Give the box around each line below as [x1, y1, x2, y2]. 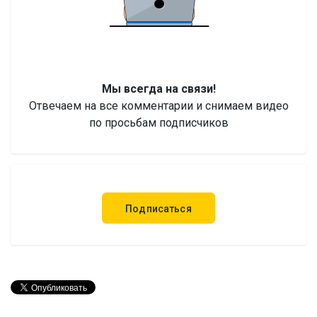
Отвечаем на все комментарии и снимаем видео [28, 99, 289, 113]
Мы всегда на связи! [101, 82, 216, 96]
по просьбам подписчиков [88, 116, 229, 129]
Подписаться [125, 203, 192, 214]
